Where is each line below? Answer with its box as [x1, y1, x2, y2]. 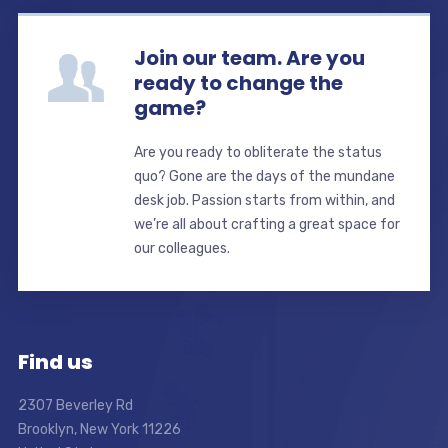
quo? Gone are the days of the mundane [133, 167, 395, 185]
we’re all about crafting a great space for [133, 215, 400, 233]
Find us [17, 347, 93, 376]
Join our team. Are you [133, 43, 365, 72]
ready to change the [133, 68, 343, 97]
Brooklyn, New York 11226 [17, 420, 181, 438]
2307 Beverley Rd [17, 396, 133, 414]
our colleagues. [133, 239, 230, 257]
